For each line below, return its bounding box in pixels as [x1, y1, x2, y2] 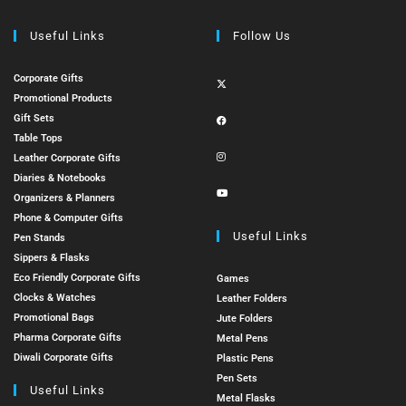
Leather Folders [217, 293, 287, 304]
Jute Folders [217, 313, 273, 324]
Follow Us [233, 29, 291, 43]
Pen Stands [14, 232, 65, 244]
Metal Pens [217, 333, 268, 344]
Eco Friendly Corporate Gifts [14, 272, 140, 284]
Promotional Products [14, 92, 112, 104]
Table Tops [14, 132, 63, 144]
